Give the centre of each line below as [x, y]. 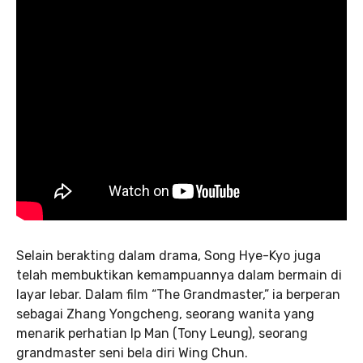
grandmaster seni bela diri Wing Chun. [132, 353]
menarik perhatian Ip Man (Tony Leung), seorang [162, 333]
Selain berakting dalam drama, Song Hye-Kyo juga [169, 256]
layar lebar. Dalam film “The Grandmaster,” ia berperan [178, 295]
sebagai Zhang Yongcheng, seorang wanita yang [165, 314]
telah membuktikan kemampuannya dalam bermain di [179, 275]
